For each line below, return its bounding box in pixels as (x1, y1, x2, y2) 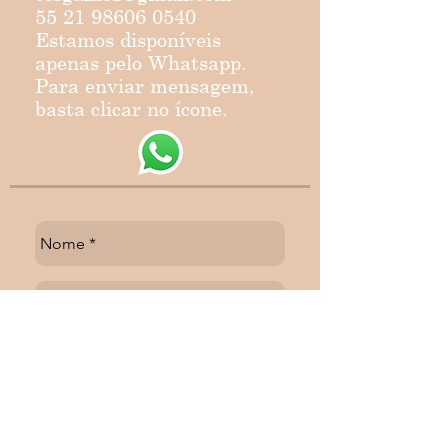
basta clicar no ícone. (35, 97, 228, 120)
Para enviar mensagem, (35, 74, 255, 97)
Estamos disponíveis (35, 28, 221, 51)
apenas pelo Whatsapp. (35, 51, 247, 74)
